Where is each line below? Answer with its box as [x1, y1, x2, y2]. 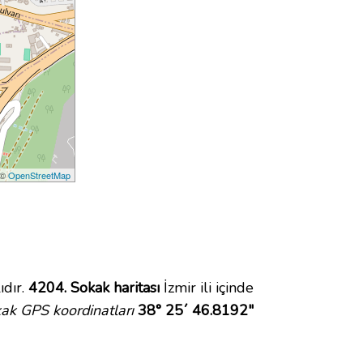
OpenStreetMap [8, 169, 71, 182]
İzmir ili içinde [160, 278, 254, 298]
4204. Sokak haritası [28, 278, 160, 298]
